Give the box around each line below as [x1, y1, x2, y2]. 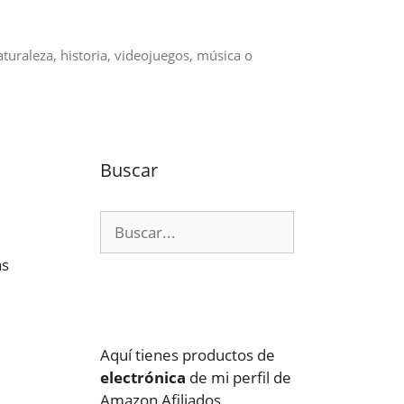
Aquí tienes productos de [100, 344, 275, 365]
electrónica [100, 367, 186, 388]
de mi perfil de [186, 367, 291, 388]
